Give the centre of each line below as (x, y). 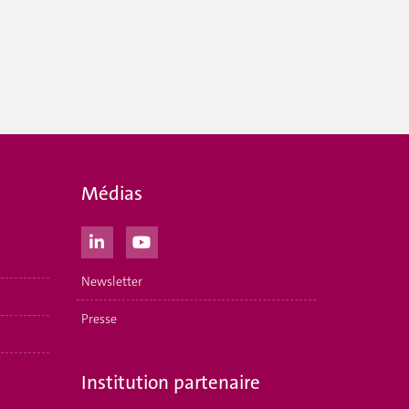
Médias (111, 194)
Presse (99, 318)
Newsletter (111, 281)
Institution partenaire (170, 383)
